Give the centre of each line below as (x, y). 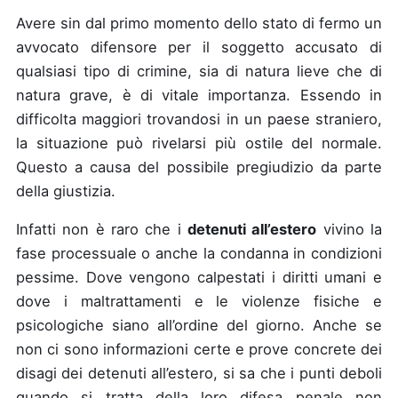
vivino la (350, 229)
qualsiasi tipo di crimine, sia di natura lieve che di (199, 71)
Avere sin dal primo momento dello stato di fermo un (199, 23)
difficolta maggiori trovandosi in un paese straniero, (199, 119)
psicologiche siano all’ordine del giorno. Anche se (199, 325)
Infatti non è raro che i (102, 229)
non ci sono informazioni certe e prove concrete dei (199, 349)
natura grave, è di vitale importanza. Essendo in (199, 95)
